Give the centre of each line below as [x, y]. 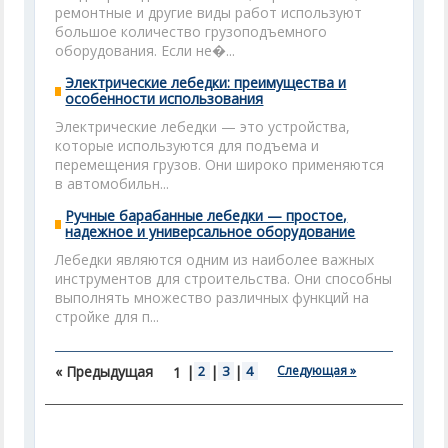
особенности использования [164, 98]
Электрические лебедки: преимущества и [206, 82]
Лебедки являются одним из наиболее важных [215, 259]
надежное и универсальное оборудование [210, 231]
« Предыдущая [104, 371]
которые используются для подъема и [187, 145]
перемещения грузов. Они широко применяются [220, 164]
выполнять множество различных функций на [212, 297]
